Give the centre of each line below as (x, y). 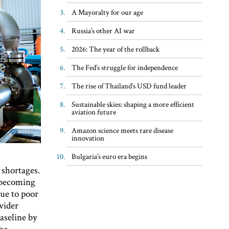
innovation (88, 138)
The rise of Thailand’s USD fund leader (129, 85)
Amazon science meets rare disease (122, 130)
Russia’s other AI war (103, 30)
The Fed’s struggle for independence (124, 67)
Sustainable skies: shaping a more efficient (133, 104)
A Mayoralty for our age (107, 12)
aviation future (94, 111)
